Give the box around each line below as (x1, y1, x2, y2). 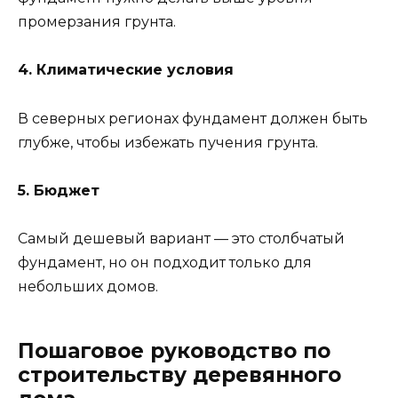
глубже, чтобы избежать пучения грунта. (18, 133, 318, 151)
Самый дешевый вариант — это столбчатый (18, 230, 345, 247)
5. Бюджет (18, 181, 99, 199)
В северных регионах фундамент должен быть (18, 109, 368, 127)
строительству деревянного (18, 362, 341, 387)
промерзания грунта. (18, 13, 176, 31)
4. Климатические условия (18, 61, 234, 79)
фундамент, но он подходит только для (18, 254, 312, 271)
